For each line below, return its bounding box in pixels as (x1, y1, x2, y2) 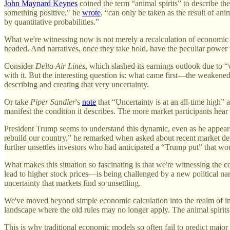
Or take (4, 97, 30, 106)
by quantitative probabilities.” (4, 17, 99, 26)
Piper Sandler (30, 97, 75, 106)
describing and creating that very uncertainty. (4, 80, 149, 89)
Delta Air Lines (35, 61, 85, 70)
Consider (4, 61, 35, 70)
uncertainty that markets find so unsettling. (4, 178, 141, 187)
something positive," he (4, 8, 82, 17)
